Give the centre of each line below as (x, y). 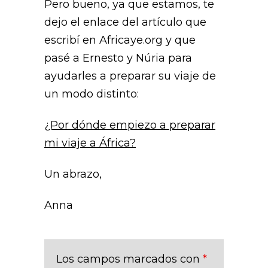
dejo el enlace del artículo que (125, 22)
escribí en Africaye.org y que (120, 40)
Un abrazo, (73, 174)
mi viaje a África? (90, 143)
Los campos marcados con (130, 259)
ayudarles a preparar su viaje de (130, 76)
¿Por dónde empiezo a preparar (130, 125)
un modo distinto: (93, 94)
